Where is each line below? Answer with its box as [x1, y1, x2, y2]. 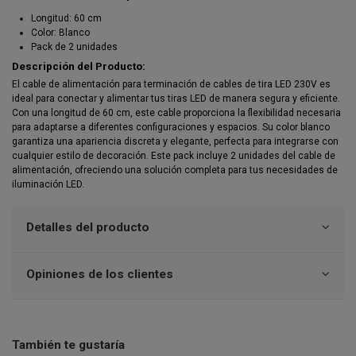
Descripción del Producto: [12, 60, 145, 73]
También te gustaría [12, 338, 125, 353]
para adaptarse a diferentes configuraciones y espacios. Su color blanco [12, 122, 330, 133]
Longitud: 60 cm [31, 13, 102, 25]
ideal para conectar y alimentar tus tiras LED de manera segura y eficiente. [12, 93, 340, 105]
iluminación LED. [12, 179, 84, 191]
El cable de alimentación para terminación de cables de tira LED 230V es [12, 79, 331, 91]
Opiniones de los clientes [26, 267, 173, 282]
